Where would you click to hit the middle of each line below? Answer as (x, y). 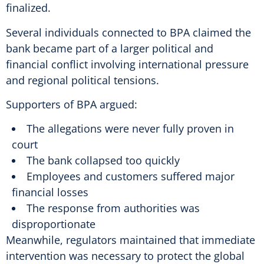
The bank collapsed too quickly (103, 161)
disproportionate (54, 224)
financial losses (50, 192)
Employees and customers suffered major (131, 176)
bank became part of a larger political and (110, 48)
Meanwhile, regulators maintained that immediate (131, 240)
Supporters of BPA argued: (72, 105)
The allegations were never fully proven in (130, 129)
